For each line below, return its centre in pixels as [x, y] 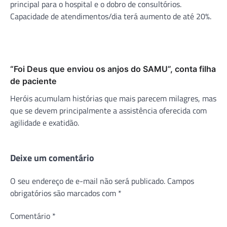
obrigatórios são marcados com [64, 193]
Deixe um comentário [52, 158]
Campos [181, 181]
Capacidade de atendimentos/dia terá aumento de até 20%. [111, 16]
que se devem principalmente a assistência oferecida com [108, 110]
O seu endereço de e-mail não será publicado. [88, 181]
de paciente [33, 81]
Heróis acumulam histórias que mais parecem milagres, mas [113, 98]
